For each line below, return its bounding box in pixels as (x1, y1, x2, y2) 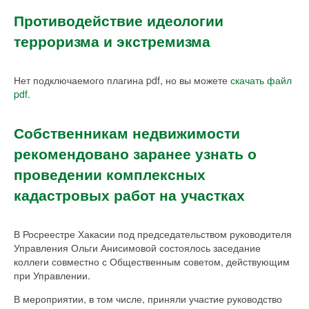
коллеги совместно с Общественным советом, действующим (14, 254, 290, 268)
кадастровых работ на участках (14, 184, 245, 206)
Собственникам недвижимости (14, 122, 240, 143)
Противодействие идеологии (14, 10, 223, 31)
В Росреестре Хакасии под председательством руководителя (14, 226, 292, 241)
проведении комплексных (14, 163, 206, 185)
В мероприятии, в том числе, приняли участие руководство (14, 291, 282, 306)
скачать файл (230, 72, 292, 87)
